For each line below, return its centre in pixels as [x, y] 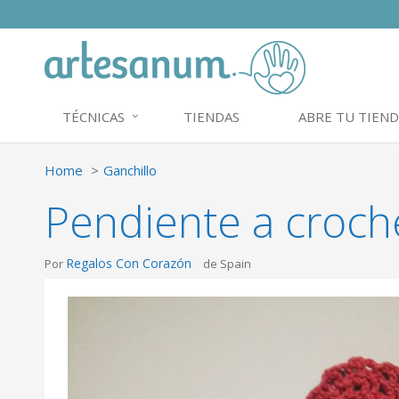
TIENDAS [212, 117]
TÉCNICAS [94, 117]
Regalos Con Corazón [129, 263]
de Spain [227, 264]
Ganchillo [130, 170]
